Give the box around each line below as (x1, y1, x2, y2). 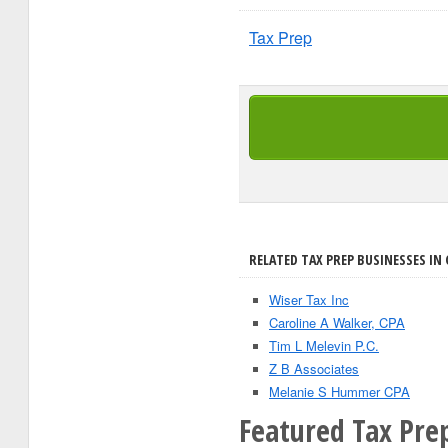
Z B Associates (269, 359, 359, 378)
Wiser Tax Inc (269, 290, 349, 309)
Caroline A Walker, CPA (269, 313, 405, 332)
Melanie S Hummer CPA (269, 382, 410, 401)
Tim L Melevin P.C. (269, 336, 379, 355)
